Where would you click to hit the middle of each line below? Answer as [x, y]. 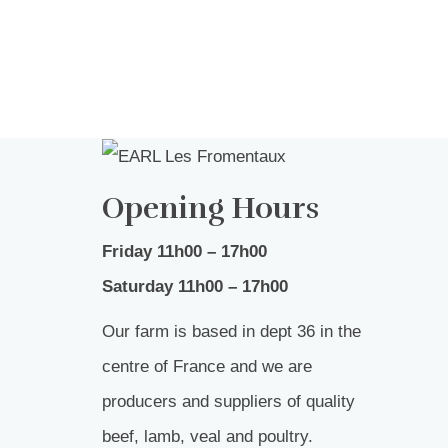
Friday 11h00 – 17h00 [184, 252]
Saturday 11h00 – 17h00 [195, 287]
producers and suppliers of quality [228, 402]
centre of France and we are [207, 367]
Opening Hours [210, 209]
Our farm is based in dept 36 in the [231, 332]
